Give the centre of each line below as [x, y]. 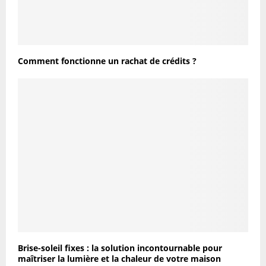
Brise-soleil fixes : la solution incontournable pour [120, 248]
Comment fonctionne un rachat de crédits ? [107, 61]
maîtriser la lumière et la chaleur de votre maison [119, 258]
